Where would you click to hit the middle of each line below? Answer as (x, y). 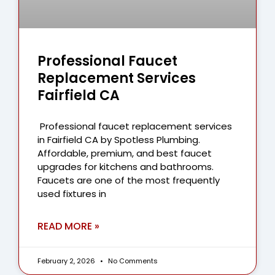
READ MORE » (68, 227)
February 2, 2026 (67, 261)
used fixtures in (72, 194)
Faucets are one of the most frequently (129, 180)
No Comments (132, 261)
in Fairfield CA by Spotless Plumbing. (119, 140)
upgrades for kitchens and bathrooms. (126, 167)
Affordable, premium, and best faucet (125, 153)
